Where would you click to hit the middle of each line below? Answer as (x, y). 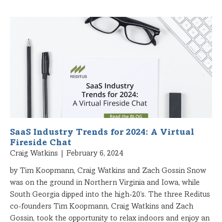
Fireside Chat (41, 143)
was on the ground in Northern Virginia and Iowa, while (105, 183)
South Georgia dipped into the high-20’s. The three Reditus (110, 194)
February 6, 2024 (94, 153)
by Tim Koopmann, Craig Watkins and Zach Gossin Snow (108, 171)
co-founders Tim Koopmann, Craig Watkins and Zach (102, 206)
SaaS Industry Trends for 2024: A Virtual (102, 133)
